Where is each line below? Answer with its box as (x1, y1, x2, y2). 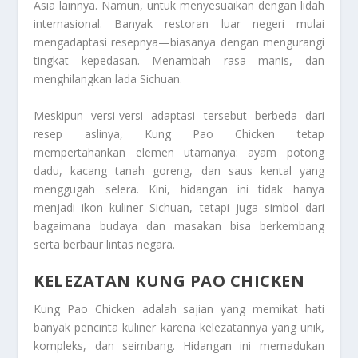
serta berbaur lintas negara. (34, 236, 176, 252)
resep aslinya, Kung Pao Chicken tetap (34, 125, 324, 141)
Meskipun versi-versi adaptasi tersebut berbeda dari (34, 107, 324, 123)
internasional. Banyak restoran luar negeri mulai (34, 16, 324, 32)
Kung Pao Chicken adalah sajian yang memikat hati (34, 301, 324, 317)
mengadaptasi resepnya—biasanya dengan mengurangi (34, 34, 324, 50)
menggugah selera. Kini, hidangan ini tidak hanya (34, 181, 324, 197)
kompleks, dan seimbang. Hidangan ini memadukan (34, 338, 324, 354)
